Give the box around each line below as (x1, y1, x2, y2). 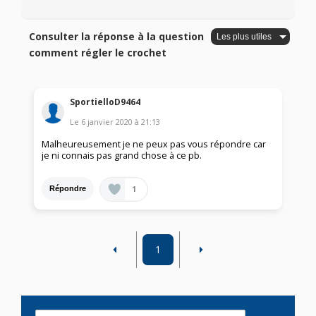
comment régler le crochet (29, 46, 167, 60)
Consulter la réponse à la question (29, 30, 205, 44)
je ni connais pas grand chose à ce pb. (42, 149, 202, 162)
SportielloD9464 (70, 95, 141, 108)
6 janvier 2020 (81, 116, 133, 127)
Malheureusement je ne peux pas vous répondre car (42, 138, 267, 150)
